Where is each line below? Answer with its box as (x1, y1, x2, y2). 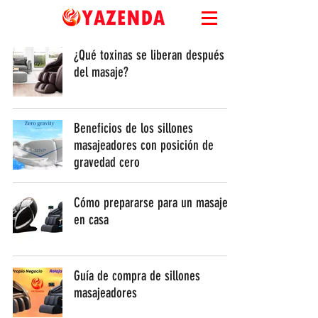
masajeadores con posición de (74, 137, 214, 153)
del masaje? (74, 64, 128, 80)
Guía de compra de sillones (74, 268, 200, 284)
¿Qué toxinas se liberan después (74, 47, 224, 63)
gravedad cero (74, 154, 140, 170)
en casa (74, 212, 109, 228)
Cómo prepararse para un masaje (74, 194, 228, 211)
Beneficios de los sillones (74, 120, 193, 136)
